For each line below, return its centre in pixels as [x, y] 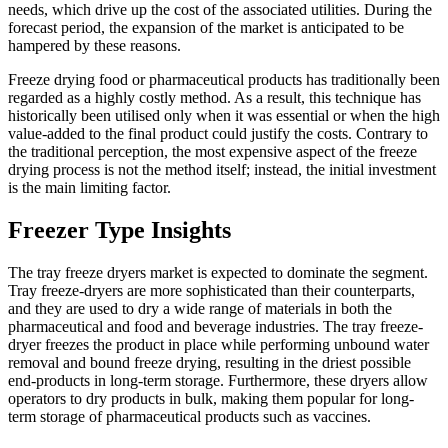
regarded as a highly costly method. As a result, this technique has [214, 97]
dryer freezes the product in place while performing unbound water [218, 344]
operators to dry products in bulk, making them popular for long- [211, 398]
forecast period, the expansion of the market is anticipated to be [206, 27]
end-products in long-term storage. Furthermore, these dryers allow [218, 380]
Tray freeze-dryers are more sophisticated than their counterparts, [211, 290]
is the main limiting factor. [89, 187]
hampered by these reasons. [94, 45]
